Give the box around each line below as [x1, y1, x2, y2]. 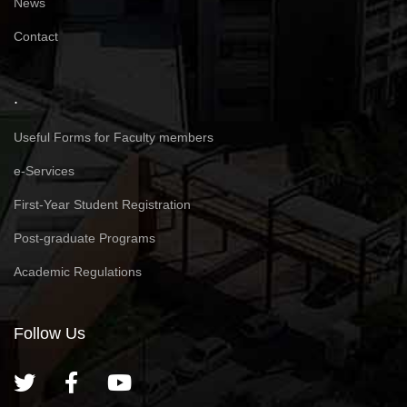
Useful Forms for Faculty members [14, 129, 213, 144]
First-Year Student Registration [14, 196, 191, 212]
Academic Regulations [14, 263, 142, 279]
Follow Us [14, 323, 85, 342]
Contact [14, 28, 58, 44]
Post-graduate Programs [14, 230, 155, 245]
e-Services [14, 163, 74, 178]
